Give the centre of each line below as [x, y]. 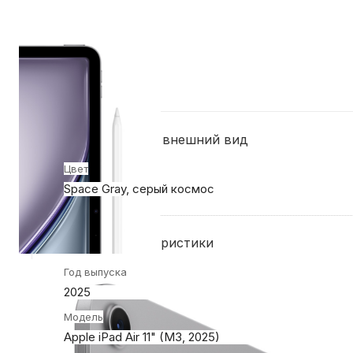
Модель [84, 316]
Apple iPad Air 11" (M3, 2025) [142, 336]
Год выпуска [95, 271]
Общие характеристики [139, 242]
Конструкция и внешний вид [156, 139]
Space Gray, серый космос [139, 188]
